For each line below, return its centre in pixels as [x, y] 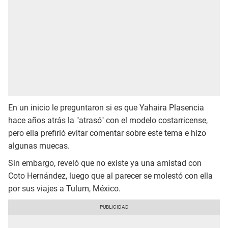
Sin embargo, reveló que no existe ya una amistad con [105, 163]
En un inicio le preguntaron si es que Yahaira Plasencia [106, 107]
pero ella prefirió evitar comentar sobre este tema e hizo [107, 133]
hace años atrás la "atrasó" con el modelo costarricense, [108, 120]
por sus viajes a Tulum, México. [64, 188]
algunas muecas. [39, 146]
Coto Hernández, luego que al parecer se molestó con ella [110, 176]
